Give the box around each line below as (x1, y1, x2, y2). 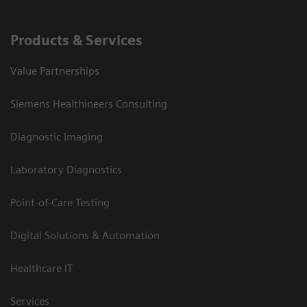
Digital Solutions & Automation (10, 229, 160, 243)
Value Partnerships (10, 64, 99, 78)
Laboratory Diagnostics (10, 163, 122, 177)
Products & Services (10, 32, 143, 49)
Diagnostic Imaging (10, 130, 103, 144)
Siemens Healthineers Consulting (10, 97, 167, 111)
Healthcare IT (10, 262, 73, 275)
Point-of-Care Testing (10, 196, 110, 210)
